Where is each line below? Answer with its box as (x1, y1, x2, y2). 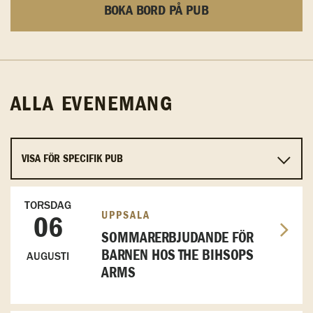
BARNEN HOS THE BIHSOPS (101, 248, 254, 263)
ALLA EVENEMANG (10, 94, 173, 115)
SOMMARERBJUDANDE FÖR (101, 231, 254, 246)
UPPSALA (101, 210, 150, 221)
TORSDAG (24, 198, 71, 212)
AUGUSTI (27, 249, 69, 263)
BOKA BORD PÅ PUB (104, 3, 209, 18)
